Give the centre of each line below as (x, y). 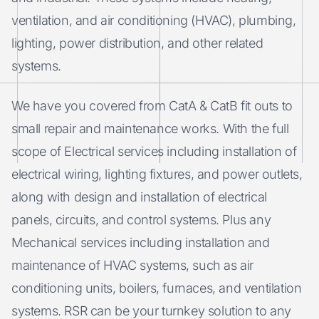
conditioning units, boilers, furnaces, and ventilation (157, 288)
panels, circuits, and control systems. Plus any (141, 220)
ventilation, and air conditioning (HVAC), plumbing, (154, 20)
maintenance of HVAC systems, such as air (133, 265)
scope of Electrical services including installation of (154, 151)
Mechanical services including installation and (141, 242)
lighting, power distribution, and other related (137, 43)
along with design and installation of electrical (139, 197)
